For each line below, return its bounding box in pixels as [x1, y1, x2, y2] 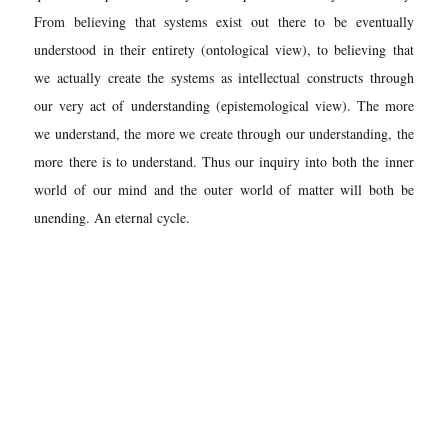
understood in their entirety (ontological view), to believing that [34, 39, 414, 59]
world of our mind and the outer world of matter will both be [34, 179, 414, 199]
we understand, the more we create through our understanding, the [34, 123, 414, 143]
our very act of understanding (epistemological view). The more [34, 95, 414, 115]
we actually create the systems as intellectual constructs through [34, 67, 414, 87]
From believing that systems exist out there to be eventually [34, 11, 414, 31]
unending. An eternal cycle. [34, 207, 191, 227]
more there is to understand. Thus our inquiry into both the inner [34, 151, 414, 171]
